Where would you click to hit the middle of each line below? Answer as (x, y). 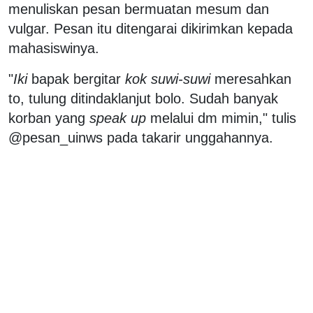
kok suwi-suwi (168, 79)
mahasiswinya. (56, 48)
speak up (118, 118)
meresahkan (251, 79)
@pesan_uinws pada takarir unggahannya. (141, 137)
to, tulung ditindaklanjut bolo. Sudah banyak (143, 98)
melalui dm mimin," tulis (221, 118)
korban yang (49, 118)
